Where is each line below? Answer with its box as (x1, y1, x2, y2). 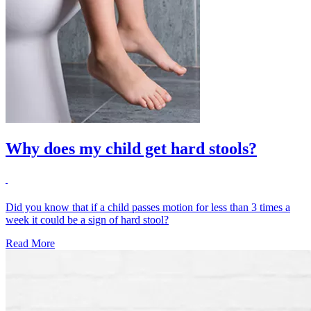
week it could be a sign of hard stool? (6, 213, 169, 226)
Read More (6, 237, 55, 249)
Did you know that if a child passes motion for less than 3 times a (6, 201, 290, 213)
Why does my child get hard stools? (6, 139, 257, 158)
